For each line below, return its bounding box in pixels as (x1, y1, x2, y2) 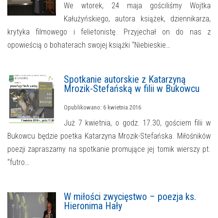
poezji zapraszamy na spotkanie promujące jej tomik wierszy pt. (7, 145, 211, 154)
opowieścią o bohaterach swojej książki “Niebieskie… (7, 40, 170, 50)
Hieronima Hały (64, 200, 122, 212)
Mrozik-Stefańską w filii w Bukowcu (64, 83, 200, 95)
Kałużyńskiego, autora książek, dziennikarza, (64, 14, 211, 24)
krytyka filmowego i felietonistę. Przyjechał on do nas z (7, 27, 211, 37)
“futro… (7, 158, 29, 167)
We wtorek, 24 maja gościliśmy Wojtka (64, 1, 211, 11)
